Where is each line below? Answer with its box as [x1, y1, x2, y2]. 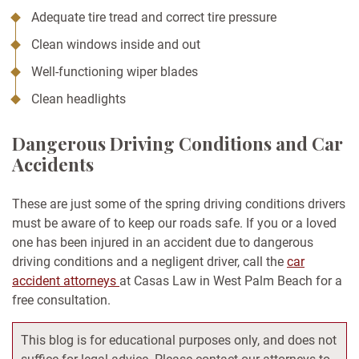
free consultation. [12, 292, 111, 309]
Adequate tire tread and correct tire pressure [31, 10, 276, 26]
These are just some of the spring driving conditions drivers [12, 196, 345, 212]
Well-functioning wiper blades [31, 64, 198, 80]
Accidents [12, 152, 94, 177]
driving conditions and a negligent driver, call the [12, 254, 287, 270]
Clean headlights [31, 91, 126, 107]
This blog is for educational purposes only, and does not [21, 333, 337, 349]
